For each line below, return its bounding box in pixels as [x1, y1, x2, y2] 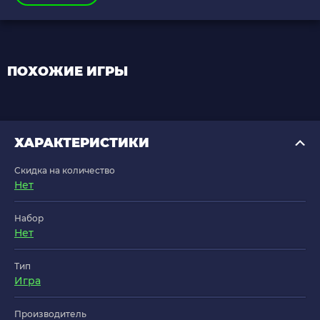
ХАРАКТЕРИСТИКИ [14, 135, 149, 151]
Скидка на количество [14, 165, 115, 176]
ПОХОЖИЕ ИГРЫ [7, 64, 128, 80]
